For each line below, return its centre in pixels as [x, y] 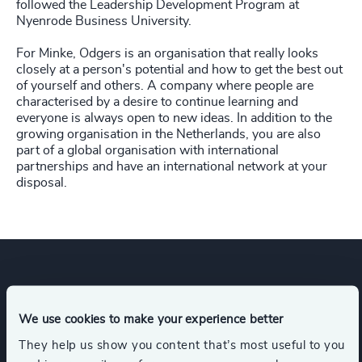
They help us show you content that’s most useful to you [182, 345]
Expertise [75, 298]
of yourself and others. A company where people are [165, 86]
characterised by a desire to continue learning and [157, 102]
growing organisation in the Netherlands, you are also [168, 134]
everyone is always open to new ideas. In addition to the [174, 118]
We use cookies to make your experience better [151, 319]
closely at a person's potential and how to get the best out [179, 69]
